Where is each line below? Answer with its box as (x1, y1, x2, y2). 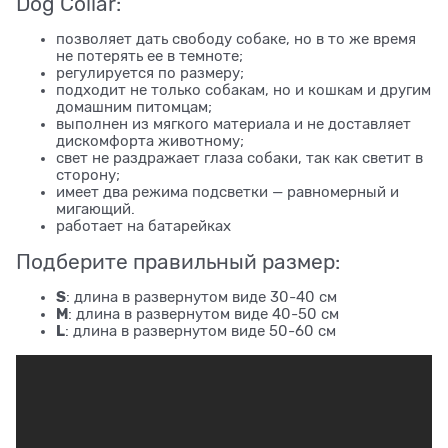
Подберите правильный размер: (16, 249, 340, 274)
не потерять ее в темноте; (56, 47, 243, 64)
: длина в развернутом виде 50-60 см (65, 322, 336, 339)
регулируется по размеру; (56, 64, 244, 81)
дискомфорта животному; (56, 132, 244, 149)
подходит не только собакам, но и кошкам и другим (56, 81, 431, 98)
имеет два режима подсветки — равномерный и (56, 183, 399, 200)
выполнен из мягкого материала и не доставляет (56, 115, 411, 132)
